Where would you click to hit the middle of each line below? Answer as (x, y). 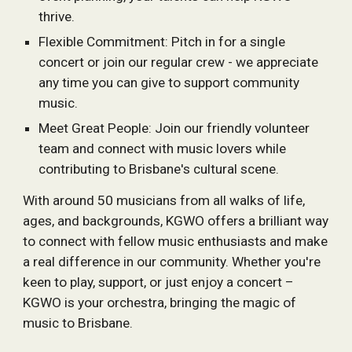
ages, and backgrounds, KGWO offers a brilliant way (176, 221)
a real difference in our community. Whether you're (172, 262)
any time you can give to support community (169, 82)
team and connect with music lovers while (163, 148)
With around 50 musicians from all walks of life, (164, 200)
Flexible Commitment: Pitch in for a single (162, 42)
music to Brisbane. (78, 323)
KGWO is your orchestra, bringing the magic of (160, 302)
